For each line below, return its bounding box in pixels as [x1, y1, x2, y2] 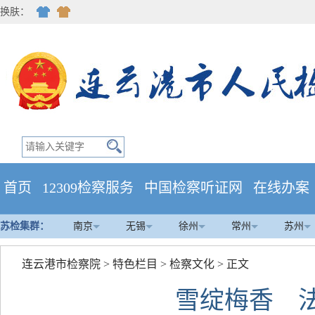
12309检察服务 [42, 180, 134, 195]
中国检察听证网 [144, 180, 243, 195]
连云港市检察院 [22, 258, 101, 270]
